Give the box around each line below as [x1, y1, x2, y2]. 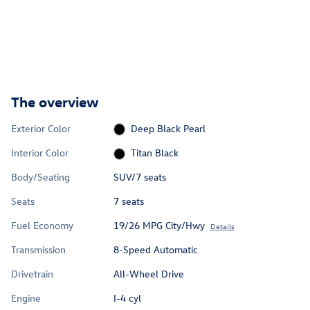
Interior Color [11, 145, 69, 159]
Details [210, 221, 235, 232]
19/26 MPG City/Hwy [113, 219, 205, 232]
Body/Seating [11, 170, 70, 184]
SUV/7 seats [113, 170, 166, 184]
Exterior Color [11, 121, 71, 135]
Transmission [11, 243, 66, 257]
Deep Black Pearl [131, 121, 206, 135]
